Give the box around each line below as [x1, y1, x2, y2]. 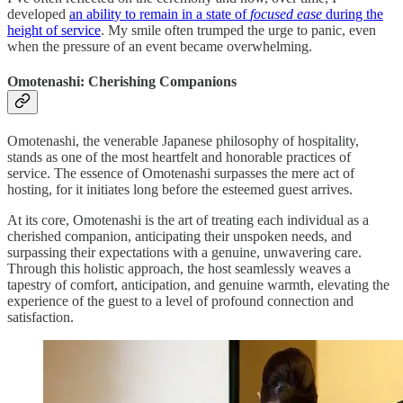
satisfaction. [7, 309, 74, 326]
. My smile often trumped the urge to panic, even [101, 22, 376, 38]
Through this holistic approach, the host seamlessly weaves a [7, 261, 351, 277]
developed [7, 5, 69, 22]
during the [322, 5, 383, 22]
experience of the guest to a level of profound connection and [7, 293, 354, 309]
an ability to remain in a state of [69, 5, 250, 22]
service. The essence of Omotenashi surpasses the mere [7, 166, 319, 182]
